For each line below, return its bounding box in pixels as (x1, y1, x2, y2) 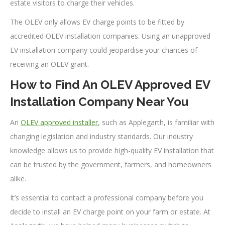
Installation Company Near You (10, 94, 188, 109)
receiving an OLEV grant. (10, 59, 89, 69)
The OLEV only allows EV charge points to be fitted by (10, 17, 184, 27)
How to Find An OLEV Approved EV (10, 77, 210, 92)
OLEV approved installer (21, 118, 98, 128)
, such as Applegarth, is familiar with (98, 118, 214, 128)
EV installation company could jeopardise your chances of (10, 45, 197, 55)
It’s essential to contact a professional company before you (10, 193, 203, 203)
